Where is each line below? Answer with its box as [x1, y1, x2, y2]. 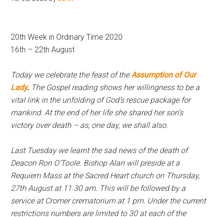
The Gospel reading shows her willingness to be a [29, 83, 200, 92]
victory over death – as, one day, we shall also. [11, 121, 169, 130]
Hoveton [15, 1, 45, 11]
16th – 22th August [11, 45, 75, 54]
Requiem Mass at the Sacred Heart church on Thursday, [11, 171, 200, 180]
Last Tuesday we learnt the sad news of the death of [11, 146, 188, 155]
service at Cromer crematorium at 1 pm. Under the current [11, 196, 206, 205]
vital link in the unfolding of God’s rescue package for [11, 95, 191, 105]
